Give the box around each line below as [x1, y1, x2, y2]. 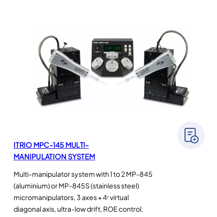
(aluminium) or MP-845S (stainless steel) [14, 181, 139, 190]
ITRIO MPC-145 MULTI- [14, 140, 89, 150]
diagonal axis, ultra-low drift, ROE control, [14, 204, 143, 214]
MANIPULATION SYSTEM [14, 152, 95, 161]
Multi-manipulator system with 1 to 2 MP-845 [14, 170, 153, 179]
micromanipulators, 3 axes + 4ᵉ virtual [14, 193, 129, 202]
